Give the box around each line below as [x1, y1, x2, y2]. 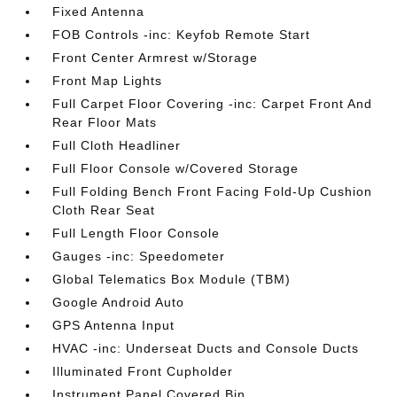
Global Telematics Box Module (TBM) [52, 272, 292, 286]
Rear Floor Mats [52, 115, 158, 129]
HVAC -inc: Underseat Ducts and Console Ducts [52, 341, 360, 355]
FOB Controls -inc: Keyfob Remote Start [52, 27, 311, 42]
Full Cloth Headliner [52, 138, 182, 152]
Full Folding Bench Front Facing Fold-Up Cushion [52, 184, 373, 198]
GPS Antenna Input [52, 318, 175, 332]
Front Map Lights [52, 74, 163, 88]
